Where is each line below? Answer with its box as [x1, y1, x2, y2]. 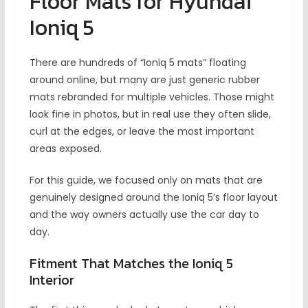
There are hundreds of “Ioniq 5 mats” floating [29, 56, 246, 70]
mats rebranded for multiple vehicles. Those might [29, 90, 274, 104]
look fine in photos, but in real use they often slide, [29, 107, 271, 122]
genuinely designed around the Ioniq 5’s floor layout [29, 190, 278, 205]
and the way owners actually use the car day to [29, 208, 259, 222]
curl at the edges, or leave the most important [29, 124, 254, 139]
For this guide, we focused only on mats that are [29, 173, 263, 188]
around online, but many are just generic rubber [29, 73, 260, 87]
